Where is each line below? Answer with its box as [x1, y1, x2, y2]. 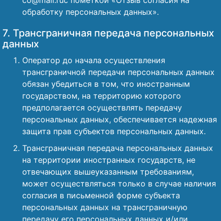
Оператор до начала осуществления [22, 55, 165, 65]
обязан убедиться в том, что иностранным [22, 79, 190, 89]
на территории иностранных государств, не [22, 155, 195, 165]
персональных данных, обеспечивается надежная [22, 114, 217, 124]
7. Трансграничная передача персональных [2, 27, 214, 39]
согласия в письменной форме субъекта [22, 190, 180, 200]
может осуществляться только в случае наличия [22, 179, 216, 188]
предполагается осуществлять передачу [22, 103, 182, 112]
